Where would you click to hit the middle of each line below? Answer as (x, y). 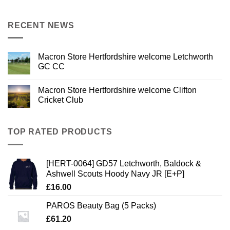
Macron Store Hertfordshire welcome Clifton (117, 90)
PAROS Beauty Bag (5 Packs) (101, 205)
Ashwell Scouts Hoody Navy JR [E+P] (115, 174)
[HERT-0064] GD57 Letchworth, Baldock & (124, 163)
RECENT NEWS (41, 25)
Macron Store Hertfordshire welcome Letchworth (126, 57)
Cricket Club (61, 100)
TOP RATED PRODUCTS (60, 132)
